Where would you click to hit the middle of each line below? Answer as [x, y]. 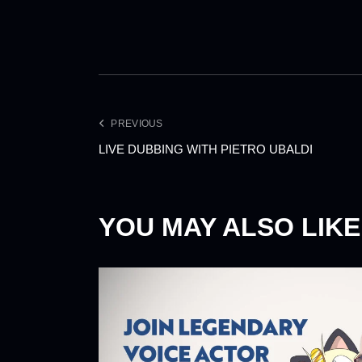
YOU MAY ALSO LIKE [229, 227]
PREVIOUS [137, 124]
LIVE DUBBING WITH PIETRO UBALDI [206, 149]
